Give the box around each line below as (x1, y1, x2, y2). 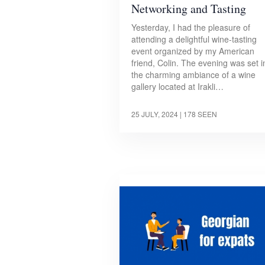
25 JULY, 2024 (131, 108, 178, 119)
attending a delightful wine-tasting (131, 33, 257, 45)
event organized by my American (131, 44, 254, 57)
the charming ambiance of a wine (131, 68, 256, 80)
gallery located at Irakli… (131, 80, 224, 92)
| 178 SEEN (180, 108, 217, 119)
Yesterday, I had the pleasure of (131, 21, 250, 33)
